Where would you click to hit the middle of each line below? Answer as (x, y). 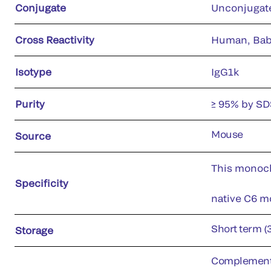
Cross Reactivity (55, 39)
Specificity (42, 183)
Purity (30, 103)
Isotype (33, 71)
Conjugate (41, 7)
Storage (34, 230)
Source (33, 135)
